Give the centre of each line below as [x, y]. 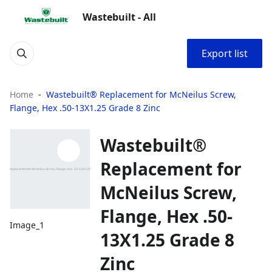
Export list [225, 53]
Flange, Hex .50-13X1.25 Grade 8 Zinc [85, 108]
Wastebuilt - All [119, 17]
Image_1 [27, 225]
